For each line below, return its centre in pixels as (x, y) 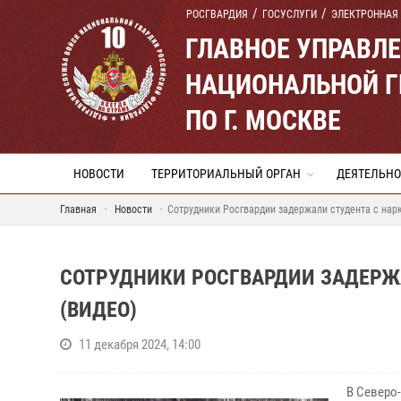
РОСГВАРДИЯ (217, 14)
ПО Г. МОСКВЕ (263, 120)
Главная (78, 209)
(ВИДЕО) (98, 310)
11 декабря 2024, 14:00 (140, 345)
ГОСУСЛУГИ (290, 14)
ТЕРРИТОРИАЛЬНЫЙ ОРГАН (226, 174)
